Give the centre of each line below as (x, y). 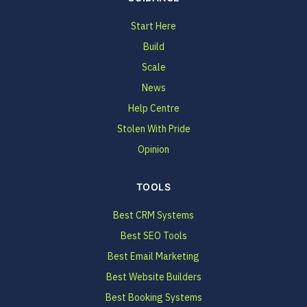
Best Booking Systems (153, 297)
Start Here (153, 26)
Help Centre (153, 108)
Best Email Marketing (153, 256)
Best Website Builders (153, 277)
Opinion (153, 149)
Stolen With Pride (153, 129)
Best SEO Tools (153, 236)
